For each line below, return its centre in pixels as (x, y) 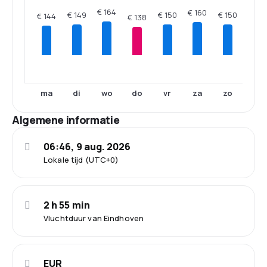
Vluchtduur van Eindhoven (94, 218)
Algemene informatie (66, 120)
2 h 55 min (67, 205)
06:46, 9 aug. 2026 (87, 147)
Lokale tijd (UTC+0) (81, 160)
